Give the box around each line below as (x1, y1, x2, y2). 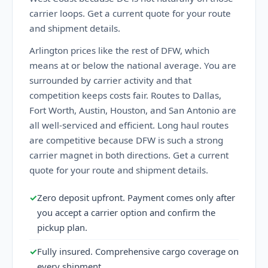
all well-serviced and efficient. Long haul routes (29, 119, 229, 131)
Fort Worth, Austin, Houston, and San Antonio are (29, 104, 236, 116)
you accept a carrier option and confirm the (37, 206, 215, 218)
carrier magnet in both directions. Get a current (29, 149, 229, 161)
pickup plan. (37, 221, 87, 233)
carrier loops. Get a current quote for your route (29, 7, 231, 19)
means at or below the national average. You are (29, 59, 236, 71)
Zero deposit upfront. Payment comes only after (37, 191, 235, 203)
